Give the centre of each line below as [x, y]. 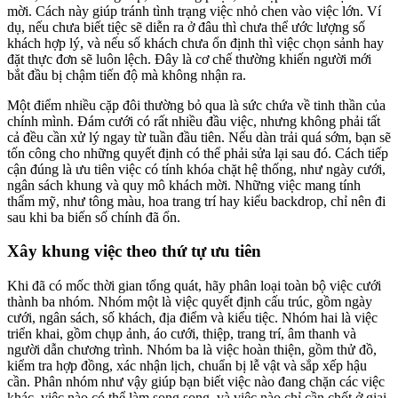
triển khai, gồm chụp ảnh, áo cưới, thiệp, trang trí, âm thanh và [182, 334]
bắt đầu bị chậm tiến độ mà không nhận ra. [127, 75]
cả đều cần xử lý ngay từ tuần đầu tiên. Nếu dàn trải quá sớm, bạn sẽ [199, 137]
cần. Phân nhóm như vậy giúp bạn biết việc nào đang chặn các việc [196, 382]
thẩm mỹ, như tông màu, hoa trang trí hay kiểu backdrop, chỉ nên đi [196, 201]
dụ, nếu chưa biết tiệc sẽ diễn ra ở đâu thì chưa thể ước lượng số [186, 27]
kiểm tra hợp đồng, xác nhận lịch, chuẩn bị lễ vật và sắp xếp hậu [187, 366]
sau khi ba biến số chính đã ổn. [94, 217]
